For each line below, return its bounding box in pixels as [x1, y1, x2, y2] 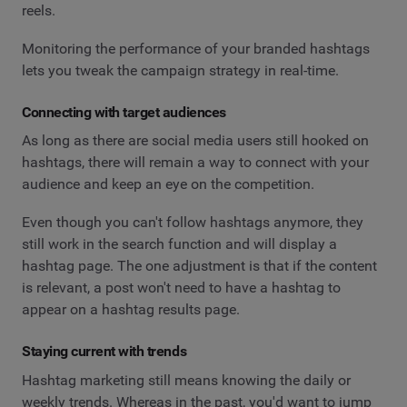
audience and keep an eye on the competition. [22, 175, 314, 194]
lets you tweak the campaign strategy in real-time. [22, 61, 339, 79]
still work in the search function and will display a [22, 234, 337, 253]
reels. [22, 2, 55, 20]
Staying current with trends [22, 342, 187, 360]
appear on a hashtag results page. [22, 300, 240, 318]
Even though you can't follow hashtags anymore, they [22, 213, 363, 231]
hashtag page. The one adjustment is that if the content [22, 256, 377, 274]
